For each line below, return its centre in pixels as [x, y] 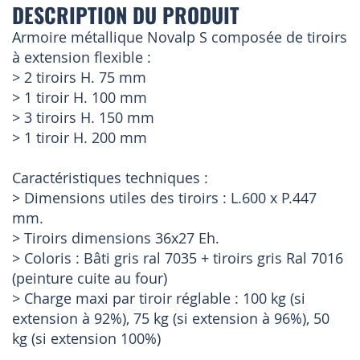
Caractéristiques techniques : [110, 178]
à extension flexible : [82, 57]
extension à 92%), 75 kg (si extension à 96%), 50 [171, 319]
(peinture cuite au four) [90, 278]
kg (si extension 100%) [86, 339]
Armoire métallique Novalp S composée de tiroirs [180, 37]
